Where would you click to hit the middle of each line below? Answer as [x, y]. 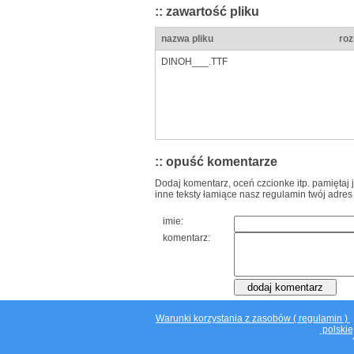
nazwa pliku [187, 39]
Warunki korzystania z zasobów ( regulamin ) [253, 318]
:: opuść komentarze [216, 162]
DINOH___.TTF [194, 62]
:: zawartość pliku [207, 11]
